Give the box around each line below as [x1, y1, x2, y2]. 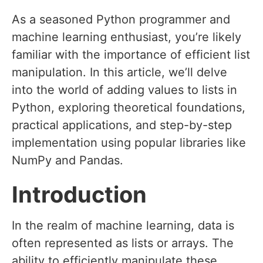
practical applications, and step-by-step [12, 118, 232, 133]
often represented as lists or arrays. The [12, 236, 234, 251]
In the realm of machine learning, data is [12, 218, 234, 233]
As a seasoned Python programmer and [12, 12, 230, 27]
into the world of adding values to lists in [12, 83, 237, 97]
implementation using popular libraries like [12, 136, 246, 150]
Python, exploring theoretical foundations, [12, 100, 245, 115]
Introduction [12, 181, 147, 208]
